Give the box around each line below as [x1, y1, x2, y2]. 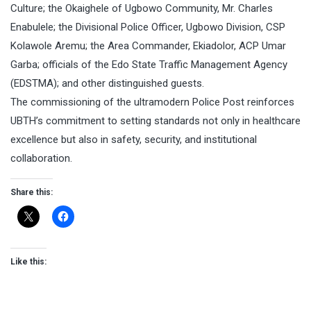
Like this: [10, 257, 47, 267]
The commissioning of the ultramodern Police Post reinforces [10, 96, 294, 109]
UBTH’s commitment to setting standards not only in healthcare [10, 115, 301, 128]
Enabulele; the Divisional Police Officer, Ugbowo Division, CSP [10, 21, 285, 34]
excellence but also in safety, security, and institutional [10, 133, 257, 146]
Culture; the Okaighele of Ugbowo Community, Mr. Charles [10, 2, 273, 15]
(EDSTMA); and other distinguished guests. [10, 77, 204, 90]
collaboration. [10, 152, 72, 165]
